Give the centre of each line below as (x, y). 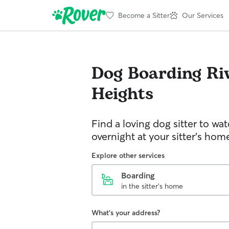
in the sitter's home (152, 186)
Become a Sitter (144, 15)
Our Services (203, 15)
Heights (122, 94)
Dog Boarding (146, 74)
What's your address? (126, 213)
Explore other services (128, 155)
